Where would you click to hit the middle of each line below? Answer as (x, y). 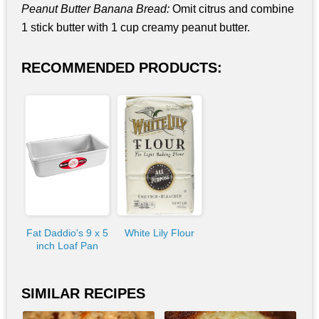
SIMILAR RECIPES (83, 294)
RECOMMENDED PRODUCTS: (122, 68)
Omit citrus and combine (232, 9)
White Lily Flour (159, 233)
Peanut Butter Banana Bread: (95, 9)
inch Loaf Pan (68, 246)
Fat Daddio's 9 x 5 (68, 233)
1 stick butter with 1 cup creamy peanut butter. (136, 28)
